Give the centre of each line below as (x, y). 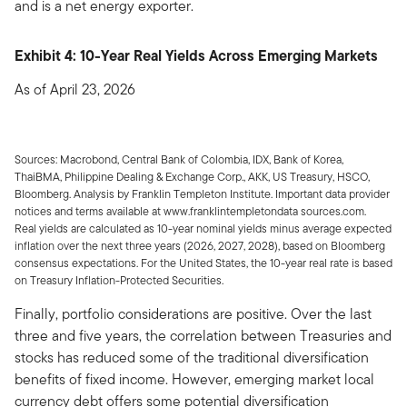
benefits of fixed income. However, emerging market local (194, 379)
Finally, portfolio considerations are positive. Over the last (193, 313)
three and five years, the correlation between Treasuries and (203, 335)
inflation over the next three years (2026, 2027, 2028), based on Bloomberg (200, 245)
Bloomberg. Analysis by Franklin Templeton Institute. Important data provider (202, 194)
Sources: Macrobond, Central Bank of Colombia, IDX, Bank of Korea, (179, 159)
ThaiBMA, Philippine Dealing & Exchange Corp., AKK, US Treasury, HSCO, (192, 176)
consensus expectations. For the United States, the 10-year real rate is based (203, 263)
